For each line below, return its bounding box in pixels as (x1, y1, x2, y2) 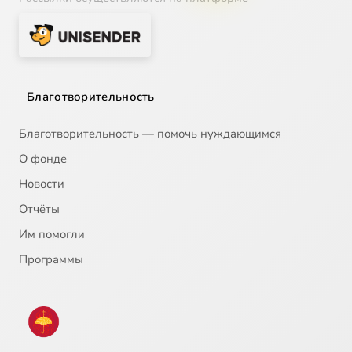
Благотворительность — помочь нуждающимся (19, 125, 281, 141)
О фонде (19, 150, 67, 167)
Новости (19, 175, 64, 192)
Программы (19, 251, 83, 267)
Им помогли (19, 225, 85, 242)
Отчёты (19, 200, 60, 217)
